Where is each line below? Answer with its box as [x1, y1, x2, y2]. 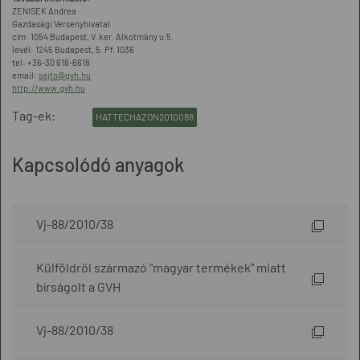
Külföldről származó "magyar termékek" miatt [36, 260, 286, 275]
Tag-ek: [12, 108, 55, 123]
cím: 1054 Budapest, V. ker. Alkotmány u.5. [12, 31, 174, 42]
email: [12, 70, 39, 80]
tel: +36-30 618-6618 [12, 57, 90, 67]
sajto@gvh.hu [39, 70, 91, 80]
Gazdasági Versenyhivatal [12, 18, 110, 29]
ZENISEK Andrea [12, 6, 76, 16]
